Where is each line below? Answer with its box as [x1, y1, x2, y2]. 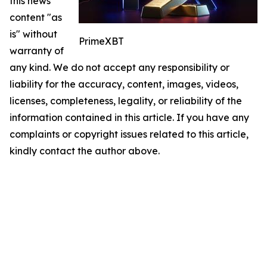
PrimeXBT [79, 35, 124, 47]
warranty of [10, 44, 64, 57]
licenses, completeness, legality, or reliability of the [10, 94, 242, 107]
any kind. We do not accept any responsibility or [10, 61, 229, 73]
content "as [10, 11, 62, 23]
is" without [10, 27, 57, 40]
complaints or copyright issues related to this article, [10, 128, 249, 140]
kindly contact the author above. [10, 144, 160, 157]
